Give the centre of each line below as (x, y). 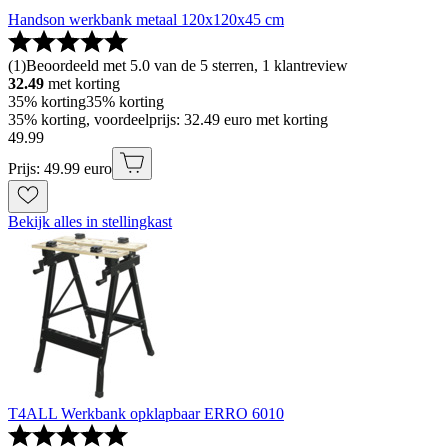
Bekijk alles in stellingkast (90, 222)
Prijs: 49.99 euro (60, 169)
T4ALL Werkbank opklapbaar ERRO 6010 (146, 414)
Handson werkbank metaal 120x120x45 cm (146, 20)
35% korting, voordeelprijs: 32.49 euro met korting (168, 120)
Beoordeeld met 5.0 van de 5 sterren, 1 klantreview (187, 66)
